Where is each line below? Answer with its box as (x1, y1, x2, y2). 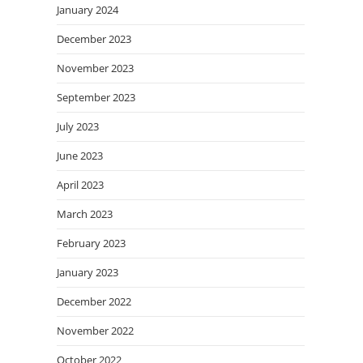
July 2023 (57, 119, 99, 134)
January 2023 (57, 265, 118, 280)
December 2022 (57, 294, 131, 309)
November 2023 (57, 61, 134, 75)
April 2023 (57, 177, 104, 192)
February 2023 (57, 236, 126, 250)
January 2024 (57, 2, 118, 17)
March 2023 (57, 207, 113, 221)
